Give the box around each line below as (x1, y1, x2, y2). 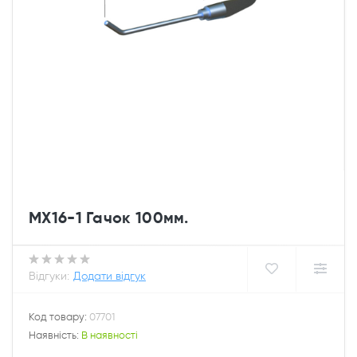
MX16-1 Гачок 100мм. (29, 207, 189, 228)
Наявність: (29, 329, 81, 341)
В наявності (81, 329, 138, 341)
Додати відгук (73, 269, 146, 283)
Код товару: (29, 311, 89, 323)
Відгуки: (29, 269, 69, 283)
